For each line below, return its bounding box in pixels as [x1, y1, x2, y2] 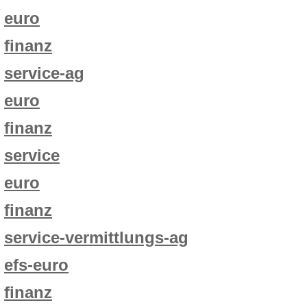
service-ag [4, 64, 84, 83]
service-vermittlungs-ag [4, 228, 188, 247]
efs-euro [4, 256, 69, 275]
